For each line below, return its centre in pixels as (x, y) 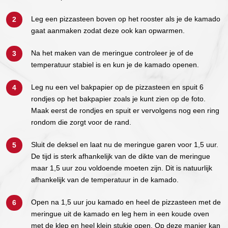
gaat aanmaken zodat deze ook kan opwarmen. (108, 31)
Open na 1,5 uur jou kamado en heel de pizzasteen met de (126, 202)
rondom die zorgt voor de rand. (81, 122)
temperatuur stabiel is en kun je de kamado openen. (115, 65)
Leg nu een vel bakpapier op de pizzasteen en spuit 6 (117, 87)
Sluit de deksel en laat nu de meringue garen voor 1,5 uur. (125, 145)
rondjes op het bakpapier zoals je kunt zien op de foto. (118, 99)
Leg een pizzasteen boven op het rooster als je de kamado (126, 19)
